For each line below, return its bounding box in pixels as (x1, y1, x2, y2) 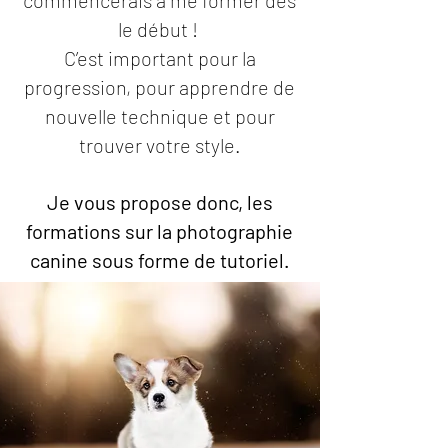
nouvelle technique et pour (44, 104, 275, 128)
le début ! (117, 17, 202, 41)
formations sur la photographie (26, 219, 293, 243)
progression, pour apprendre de (24, 75, 295, 99)
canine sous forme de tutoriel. (30, 248, 289, 272)
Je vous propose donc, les (46, 190, 273, 214)
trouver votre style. (78, 133, 241, 157)
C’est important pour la (63, 46, 256, 70)
